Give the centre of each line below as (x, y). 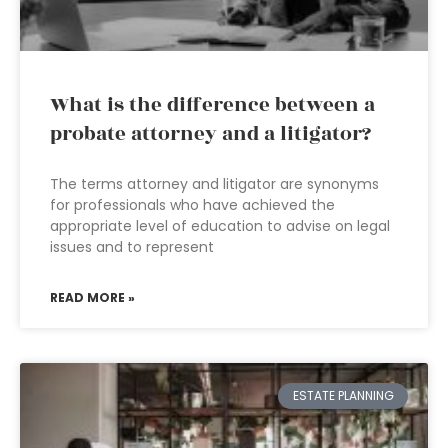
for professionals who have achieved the (192, 205)
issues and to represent (132, 247)
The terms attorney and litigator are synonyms (214, 184)
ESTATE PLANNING (343, 396)
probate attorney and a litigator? (210, 134)
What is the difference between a (212, 105)
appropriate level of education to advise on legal (220, 226)
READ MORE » (92, 297)
